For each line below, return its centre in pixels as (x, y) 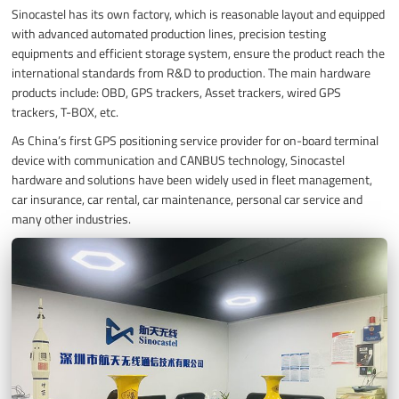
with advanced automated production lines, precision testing (169, 33)
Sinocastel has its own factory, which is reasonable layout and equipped (199, 13)
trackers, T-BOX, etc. (65, 111)
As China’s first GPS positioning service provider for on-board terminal (195, 140)
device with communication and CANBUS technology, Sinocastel (179, 159)
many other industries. (72, 218)
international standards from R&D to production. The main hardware (191, 72)
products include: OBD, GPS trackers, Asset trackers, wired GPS (177, 92)
